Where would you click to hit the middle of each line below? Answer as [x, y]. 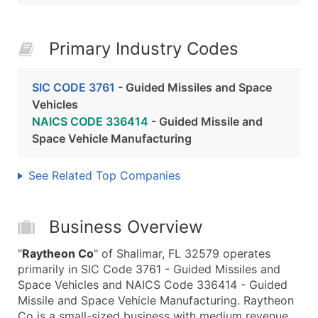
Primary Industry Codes [144, 49]
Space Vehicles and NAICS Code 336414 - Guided [153, 285]
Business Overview [126, 227]
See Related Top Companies [104, 175]
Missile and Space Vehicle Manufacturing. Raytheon [156, 300]
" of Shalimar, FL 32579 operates [182, 253]
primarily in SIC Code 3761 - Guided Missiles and [149, 269]
